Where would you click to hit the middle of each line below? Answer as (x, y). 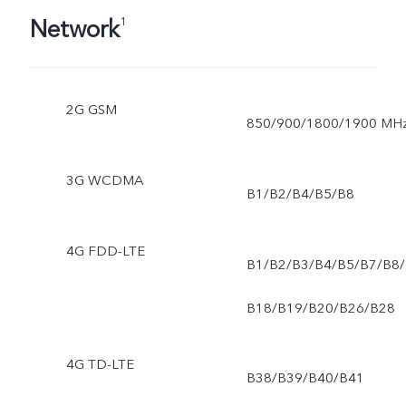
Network (74, 29)
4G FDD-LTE (105, 251)
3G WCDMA (104, 180)
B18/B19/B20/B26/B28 (320, 308)
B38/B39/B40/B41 (305, 378)
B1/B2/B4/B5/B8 (300, 193)
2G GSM (91, 109)
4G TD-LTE (100, 365)
